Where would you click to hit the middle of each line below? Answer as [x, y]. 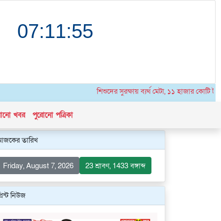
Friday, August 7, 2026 [38, 166]
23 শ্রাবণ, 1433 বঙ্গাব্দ [115, 166]
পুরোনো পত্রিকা [53, 115]
